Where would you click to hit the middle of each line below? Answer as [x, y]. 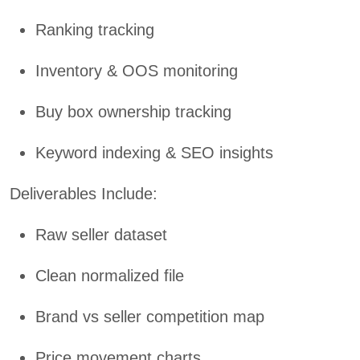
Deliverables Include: [84, 194]
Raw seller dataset [101, 235]
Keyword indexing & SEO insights [154, 153]
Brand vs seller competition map [150, 317]
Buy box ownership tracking [133, 112]
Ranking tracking [95, 30]
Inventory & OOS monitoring [137, 71]
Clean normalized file [110, 276]
